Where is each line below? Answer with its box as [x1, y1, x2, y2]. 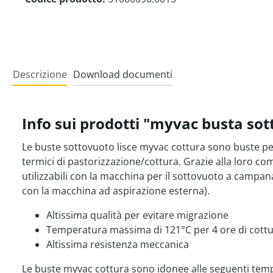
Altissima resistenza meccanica [46, 238, 189, 252]
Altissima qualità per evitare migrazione [46, 208, 229, 222]
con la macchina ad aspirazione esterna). [22, 184, 210, 198]
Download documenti [73, 68, 172, 82]
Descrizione [13, 68, 67, 82]
